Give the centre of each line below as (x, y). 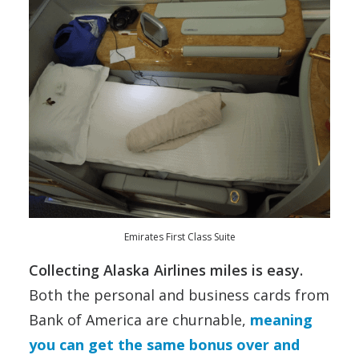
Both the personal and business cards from (179, 295)
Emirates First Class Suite (179, 237)
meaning (281, 320)
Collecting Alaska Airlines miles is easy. (166, 270)
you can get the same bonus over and (164, 345)
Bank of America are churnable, (139, 320)
